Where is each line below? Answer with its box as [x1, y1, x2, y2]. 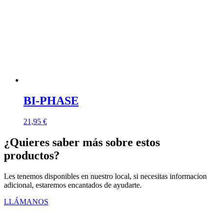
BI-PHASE [23, 94, 79, 107]
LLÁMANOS [4, 197, 48, 206]
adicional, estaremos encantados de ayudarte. [4, 180, 142, 189]
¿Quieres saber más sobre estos [4, 135, 160, 149]
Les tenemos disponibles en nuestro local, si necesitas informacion [4, 172, 207, 180]
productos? [4, 149, 60, 162]
